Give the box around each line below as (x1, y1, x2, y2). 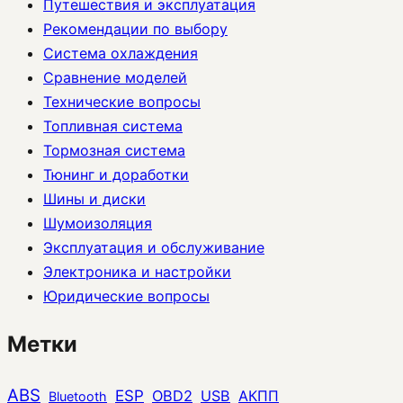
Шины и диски (43, 189, 146, 208)
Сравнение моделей (43, 67, 187, 86)
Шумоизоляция (43, 213, 152, 232)
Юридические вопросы (43, 286, 210, 305)
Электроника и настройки (43, 262, 231, 281)
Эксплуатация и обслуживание (43, 237, 264, 256)
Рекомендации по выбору (43, 19, 228, 38)
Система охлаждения (43, 43, 198, 62)
